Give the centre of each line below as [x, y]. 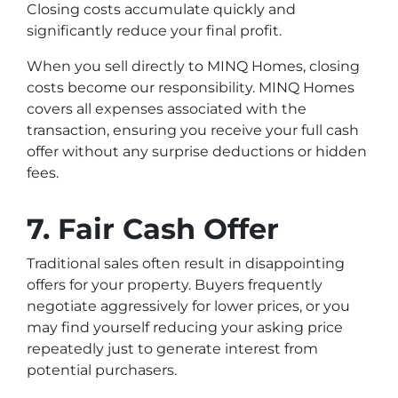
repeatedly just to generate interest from [172, 348]
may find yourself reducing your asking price [185, 327]
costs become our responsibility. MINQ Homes [191, 87]
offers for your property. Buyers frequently [175, 284]
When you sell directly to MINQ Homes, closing [193, 66]
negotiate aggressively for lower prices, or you [188, 306]
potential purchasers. [102, 370]
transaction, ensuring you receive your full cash [193, 130]
